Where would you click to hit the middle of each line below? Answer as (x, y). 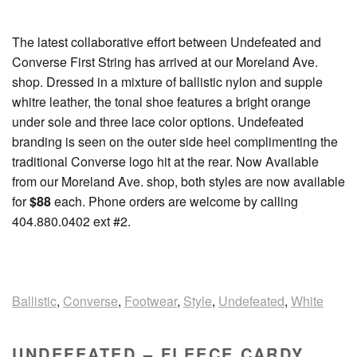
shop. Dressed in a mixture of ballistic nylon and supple (167, 81)
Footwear (151, 300)
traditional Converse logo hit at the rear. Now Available (165, 161)
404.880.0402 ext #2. (71, 221)
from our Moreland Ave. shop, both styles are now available (178, 181)
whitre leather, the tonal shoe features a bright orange (161, 101)
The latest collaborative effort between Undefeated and (167, 41)
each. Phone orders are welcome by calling (175, 201)
